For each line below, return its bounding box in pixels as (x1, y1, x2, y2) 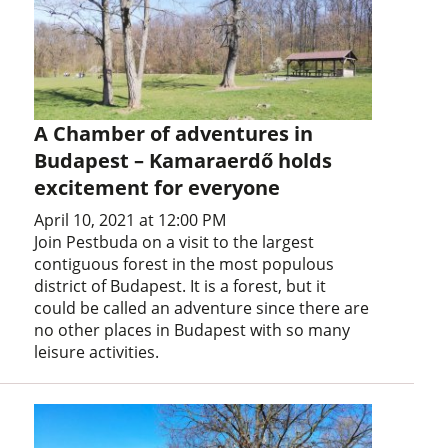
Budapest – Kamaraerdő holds (34, 147, 333, 175)
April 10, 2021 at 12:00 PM (34, 209, 227, 232)
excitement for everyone (34, 174, 281, 202)
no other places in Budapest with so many (34, 319, 351, 342)
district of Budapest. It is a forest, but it (34, 275, 327, 298)
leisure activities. (34, 341, 160, 364)
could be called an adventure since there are (34, 297, 370, 320)
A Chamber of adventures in (34, 120, 314, 148)
